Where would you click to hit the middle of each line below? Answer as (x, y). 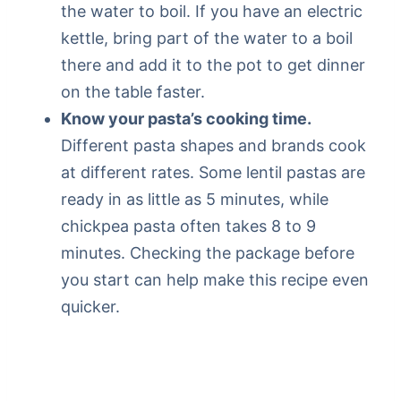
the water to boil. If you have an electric (212, 12)
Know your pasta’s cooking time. (186, 119)
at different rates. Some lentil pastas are (213, 173)
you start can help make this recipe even (215, 280)
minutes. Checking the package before (208, 253)
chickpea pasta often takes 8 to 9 (188, 226)
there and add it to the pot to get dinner (213, 65)
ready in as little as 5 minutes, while (195, 200)
